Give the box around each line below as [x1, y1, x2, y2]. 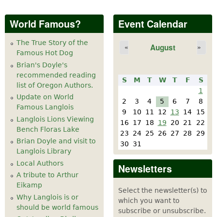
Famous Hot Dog [16, 49, 73, 57]
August [150, 42, 175, 53]
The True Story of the [16, 39, 88, 47]
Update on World [16, 93, 74, 101]
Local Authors [16, 159, 63, 167]
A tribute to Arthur [16, 171, 78, 179]
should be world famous [16, 203, 98, 211]
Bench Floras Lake [16, 125, 79, 133]
